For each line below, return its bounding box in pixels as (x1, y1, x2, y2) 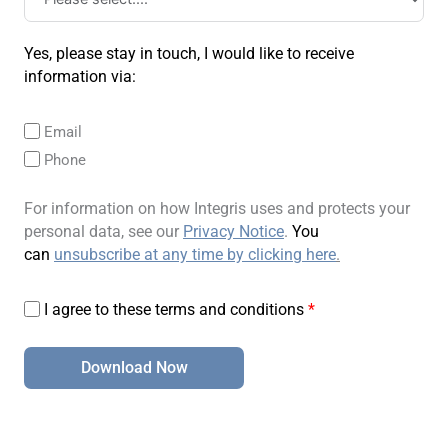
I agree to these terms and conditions (44, 300, 304, 320)
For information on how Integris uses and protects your (24, 199, 410, 219)
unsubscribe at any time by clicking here (54, 245, 336, 265)
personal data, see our (24, 222, 183, 242)
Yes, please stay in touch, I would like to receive (24, 44, 354, 64)
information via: (24, 67, 136, 87)
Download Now (80, 358, 188, 378)
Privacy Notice (183, 222, 284, 242)
